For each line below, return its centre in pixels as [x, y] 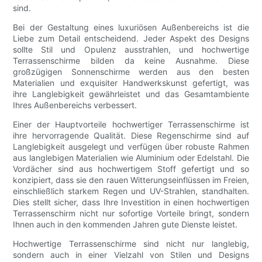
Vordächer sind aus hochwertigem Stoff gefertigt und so [131, 169]
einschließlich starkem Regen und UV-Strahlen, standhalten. [131, 191]
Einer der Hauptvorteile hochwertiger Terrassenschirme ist [131, 125]
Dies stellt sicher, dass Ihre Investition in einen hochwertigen [131, 202]
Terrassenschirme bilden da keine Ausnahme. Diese [131, 61]
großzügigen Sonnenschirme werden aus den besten [131, 72]
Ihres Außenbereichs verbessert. [75, 105]
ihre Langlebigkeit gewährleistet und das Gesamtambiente [131, 94]
